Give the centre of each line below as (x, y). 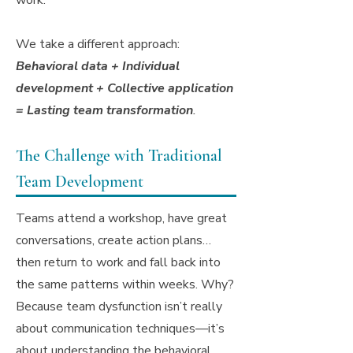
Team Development (80, 182)
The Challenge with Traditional (119, 156)
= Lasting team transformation (104, 110)
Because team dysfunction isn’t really (119, 307)
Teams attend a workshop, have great (121, 218)
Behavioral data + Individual (98, 66)
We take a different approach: (98, 44)
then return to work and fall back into (118, 262)
